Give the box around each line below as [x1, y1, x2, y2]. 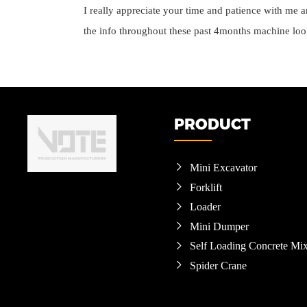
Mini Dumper [189, 220, 249, 232]
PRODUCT [173, 114, 251, 134]
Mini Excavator [189, 161, 257, 173]
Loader [189, 201, 221, 213]
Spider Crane [189, 259, 247, 271]
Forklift [189, 181, 222, 193]
